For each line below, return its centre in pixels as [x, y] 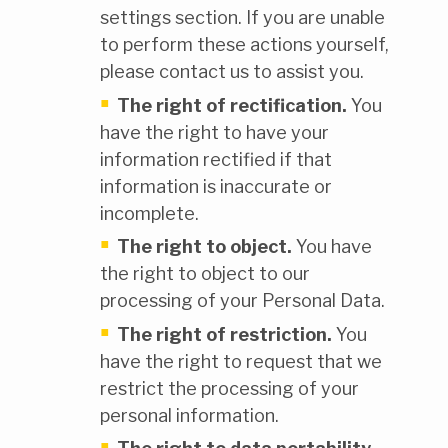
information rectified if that [216, 159]
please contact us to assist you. [232, 72]
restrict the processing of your [229, 388]
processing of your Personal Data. [242, 301]
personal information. [189, 415]
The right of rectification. [232, 105]
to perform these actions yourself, [244, 45]
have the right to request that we [241, 361]
